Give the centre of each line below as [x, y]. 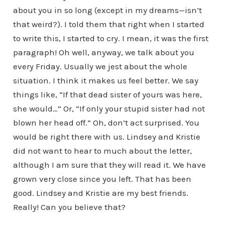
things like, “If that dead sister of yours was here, [107, 94]
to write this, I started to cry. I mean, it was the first [110, 38]
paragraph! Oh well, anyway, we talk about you [103, 52]
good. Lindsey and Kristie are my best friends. [100, 193]
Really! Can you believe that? [69, 207]
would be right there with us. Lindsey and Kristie [106, 137]
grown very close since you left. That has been [102, 179]
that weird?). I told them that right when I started [108, 24]
